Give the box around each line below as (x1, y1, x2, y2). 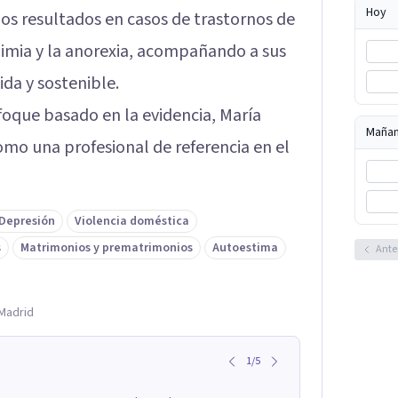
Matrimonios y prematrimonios (20, 238, 193, 257)
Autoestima (212, 238, 278, 257)
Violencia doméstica (75, 211, 189, 230)
